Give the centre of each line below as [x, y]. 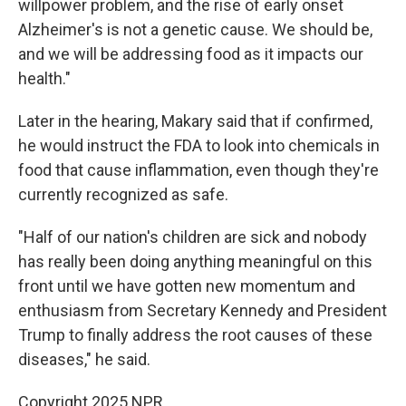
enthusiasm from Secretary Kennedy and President [203, 310]
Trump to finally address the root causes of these [195, 335]
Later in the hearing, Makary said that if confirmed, [195, 121]
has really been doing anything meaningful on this [195, 261]
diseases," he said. [84, 359]
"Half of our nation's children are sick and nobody [193, 237]
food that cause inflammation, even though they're [198, 170]
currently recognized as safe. [123, 194]
